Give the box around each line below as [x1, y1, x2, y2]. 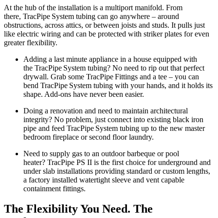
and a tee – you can [138, 72, 199, 81]
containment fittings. [23, 184, 86, 193]
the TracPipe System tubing [23, 63, 107, 72]
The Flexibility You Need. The [4, 202, 153, 216]
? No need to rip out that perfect [107, 63, 204, 72]
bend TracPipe [23, 81, 69, 90]
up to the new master [139, 124, 205, 132]
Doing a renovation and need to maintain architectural [23, 106, 188, 115]
